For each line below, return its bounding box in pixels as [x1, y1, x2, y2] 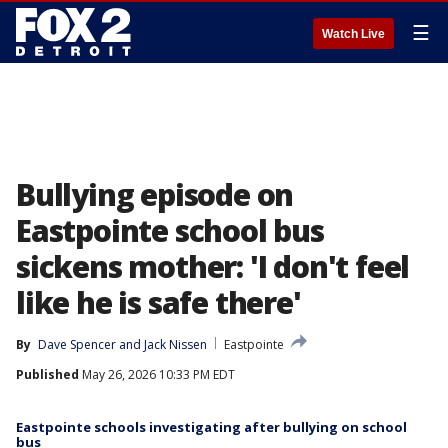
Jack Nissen [144, 336, 207, 353]
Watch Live [322, 27, 385, 41]
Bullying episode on [16, 174, 294, 215]
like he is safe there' [16, 282, 301, 323]
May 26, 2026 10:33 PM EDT [79, 366, 235, 383]
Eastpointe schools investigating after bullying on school [16, 418, 407, 436]
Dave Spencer [38, 336, 116, 353]
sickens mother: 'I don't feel [16, 246, 410, 287]
